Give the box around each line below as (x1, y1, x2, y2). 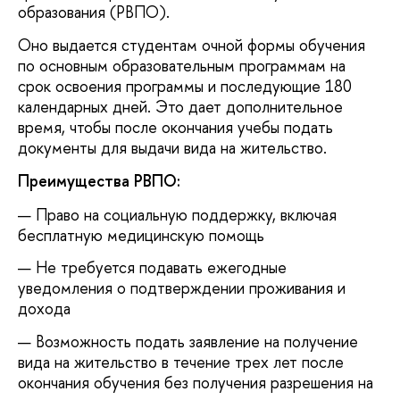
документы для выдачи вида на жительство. (18, 136, 327, 159)
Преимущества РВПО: (18, 170, 180, 193)
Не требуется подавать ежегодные (36, 256, 287, 279)
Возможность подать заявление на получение (36, 329, 358, 353)
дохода (18, 297, 71, 321)
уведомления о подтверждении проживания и (18, 277, 346, 300)
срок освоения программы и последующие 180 (18, 74, 352, 97)
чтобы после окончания (70, 115, 233, 138)
